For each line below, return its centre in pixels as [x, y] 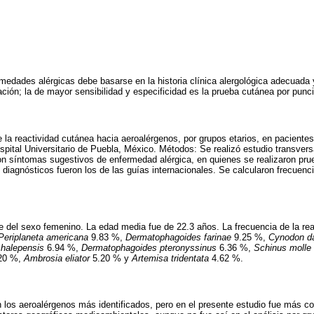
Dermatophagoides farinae [178, 238]
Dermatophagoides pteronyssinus [149, 248]
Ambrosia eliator [57, 259]
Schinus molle [282, 248]
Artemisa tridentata [170, 259]
